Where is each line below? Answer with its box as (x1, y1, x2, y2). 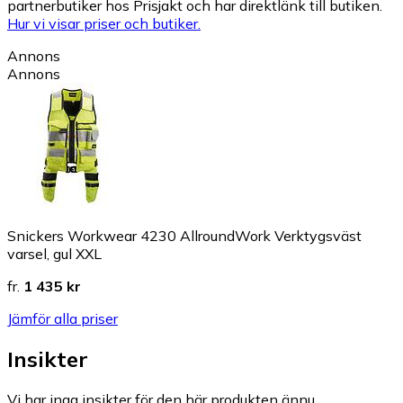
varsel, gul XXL (7, 244, 102, 263)
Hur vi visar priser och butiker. (7, 13, 201, 32)
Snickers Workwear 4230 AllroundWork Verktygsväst (7, 226, 362, 245)
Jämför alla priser (7, 309, 118, 327)
